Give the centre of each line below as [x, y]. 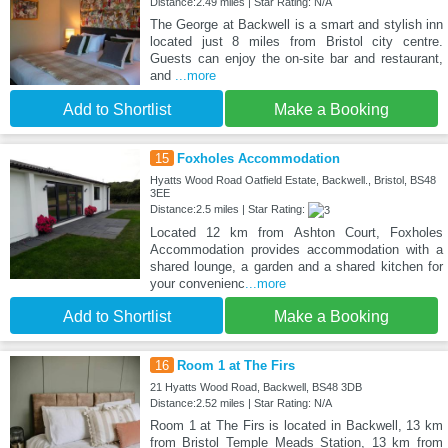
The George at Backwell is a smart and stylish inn [296, 25]
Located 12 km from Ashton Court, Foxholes [296, 233]
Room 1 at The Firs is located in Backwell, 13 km [296, 426]
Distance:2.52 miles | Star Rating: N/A [240, 403]
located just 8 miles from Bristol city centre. [296, 42]
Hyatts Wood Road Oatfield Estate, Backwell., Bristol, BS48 [292, 180]
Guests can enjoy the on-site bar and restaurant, [296, 59]
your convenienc [197, 284]
